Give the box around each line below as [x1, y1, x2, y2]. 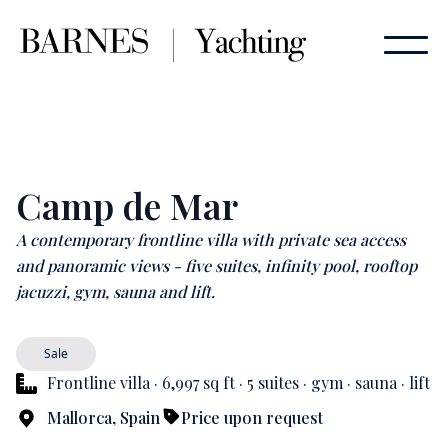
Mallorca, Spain [47, 407, 160, 428]
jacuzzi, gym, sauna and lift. [16, 281, 215, 302]
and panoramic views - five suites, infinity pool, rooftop [16, 255, 417, 276]
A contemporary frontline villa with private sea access [16, 229, 406, 250]
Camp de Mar [16, 181, 238, 229]
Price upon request [181, 407, 323, 428]
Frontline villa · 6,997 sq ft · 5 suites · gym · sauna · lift [47, 372, 430, 393]
